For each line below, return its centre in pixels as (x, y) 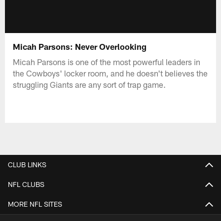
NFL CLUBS (26, 184)
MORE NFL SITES (35, 204)
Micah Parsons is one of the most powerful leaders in (107, 61)
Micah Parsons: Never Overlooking (80, 46)
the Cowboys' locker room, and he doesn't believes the (110, 73)
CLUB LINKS (27, 164)
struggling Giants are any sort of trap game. (90, 84)
